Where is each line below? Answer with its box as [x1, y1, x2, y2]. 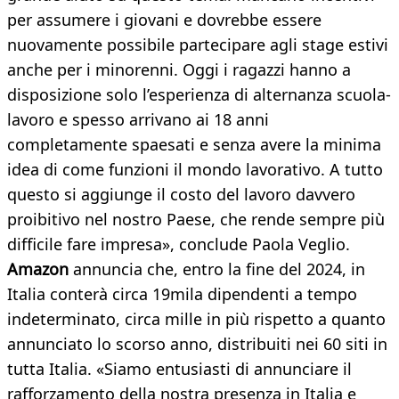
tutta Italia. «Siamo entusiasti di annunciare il [7, 358, 352, 380]
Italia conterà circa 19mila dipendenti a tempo [7, 283, 357, 305]
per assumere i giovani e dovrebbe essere [7, 9, 322, 31]
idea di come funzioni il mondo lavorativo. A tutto [7, 159, 383, 181]
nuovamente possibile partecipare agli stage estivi [7, 34, 388, 56]
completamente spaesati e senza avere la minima [7, 134, 381, 156]
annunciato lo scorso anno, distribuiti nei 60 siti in [7, 333, 387, 355]
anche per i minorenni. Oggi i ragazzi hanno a [7, 59, 351, 81]
